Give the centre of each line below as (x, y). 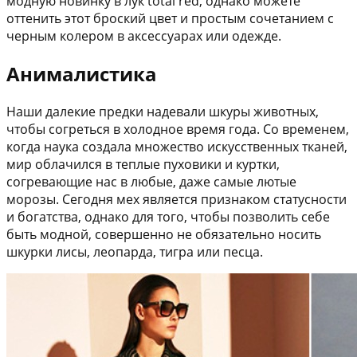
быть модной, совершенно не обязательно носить (164, 234)
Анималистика (82, 73)
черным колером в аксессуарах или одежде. (144, 35)
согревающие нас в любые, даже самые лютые (151, 181)
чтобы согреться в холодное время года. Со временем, (178, 129)
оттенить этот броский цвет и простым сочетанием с (170, 18)
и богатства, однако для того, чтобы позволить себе (168, 216)
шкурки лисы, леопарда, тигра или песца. (135, 251)
